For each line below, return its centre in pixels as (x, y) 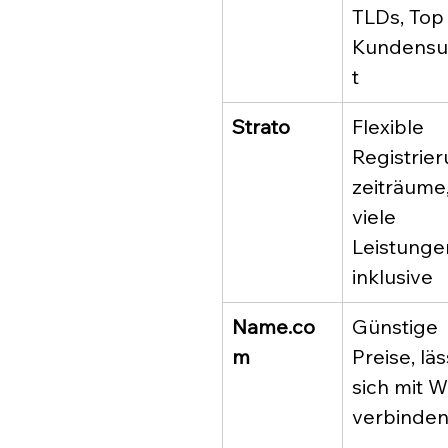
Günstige (397, 327)
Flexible (390, 127)
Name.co (273, 327)
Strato (261, 127)
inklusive (392, 277)
